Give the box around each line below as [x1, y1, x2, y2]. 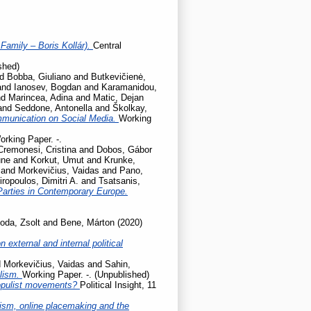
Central [93, 40, 121, 51]
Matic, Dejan [93, 92, 144, 103]
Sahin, [105, 258, 131, 269]
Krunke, [104, 154, 135, 165]
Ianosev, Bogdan [14, 81, 81, 92]
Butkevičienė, [91, 71, 146, 82]
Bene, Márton [60, 217, 115, 228]
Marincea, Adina [8, 92, 73, 103]
